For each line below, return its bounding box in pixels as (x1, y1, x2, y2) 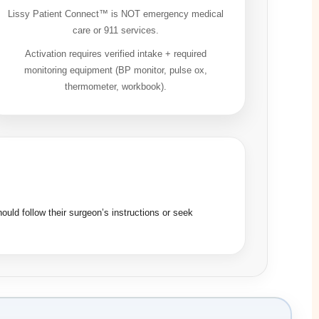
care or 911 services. (73, 24, 159, 36)
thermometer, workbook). (65, 80, 167, 92)
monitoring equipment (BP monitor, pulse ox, (24, 64, 208, 75)
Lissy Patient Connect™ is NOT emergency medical (8, 8, 224, 19)
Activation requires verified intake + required (25, 48, 207, 59)
